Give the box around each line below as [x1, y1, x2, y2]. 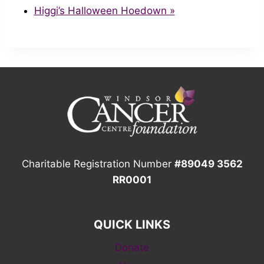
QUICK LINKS [94, 217, 170, 232]
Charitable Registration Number [21, 157, 174, 170]
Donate [115, 242, 149, 254]
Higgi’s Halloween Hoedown [34, 4, 170, 16]
